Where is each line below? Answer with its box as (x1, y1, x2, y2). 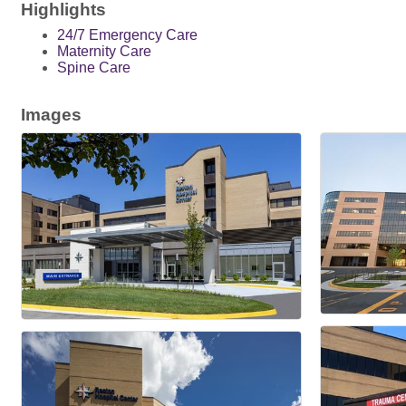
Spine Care (57, 60, 130, 75)
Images (21, 105, 82, 124)
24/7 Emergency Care (57, 27, 198, 43)
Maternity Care (57, 43, 151, 59)
